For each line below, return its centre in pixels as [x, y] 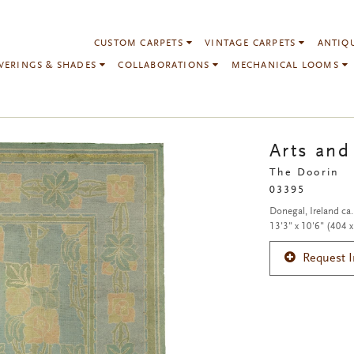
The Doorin [304, 173]
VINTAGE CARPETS [252, 43]
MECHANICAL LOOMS [287, 66]
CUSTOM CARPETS [141, 43]
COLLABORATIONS [166, 66]
